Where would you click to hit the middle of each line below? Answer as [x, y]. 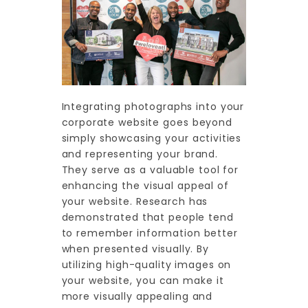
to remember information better [150, 233]
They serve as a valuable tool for [150, 169]
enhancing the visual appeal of [145, 185]
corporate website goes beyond [147, 122]
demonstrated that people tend [147, 217]
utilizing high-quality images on [146, 264]
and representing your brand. [140, 154]
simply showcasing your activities [152, 138]
